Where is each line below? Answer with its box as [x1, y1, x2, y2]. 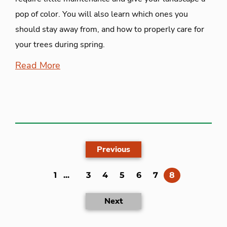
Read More [15, 59, 60, 71]
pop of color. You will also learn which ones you [15, 8, 188, 20]
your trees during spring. [15, 39, 105, 50]
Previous [97, 143, 130, 155]
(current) [174, 169, 212, 179]
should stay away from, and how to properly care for [15, 23, 204, 35]
